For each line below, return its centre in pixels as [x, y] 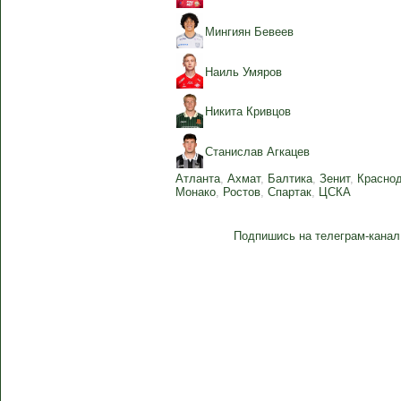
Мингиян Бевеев [249, 32]
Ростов [242, 192]
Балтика [290, 179]
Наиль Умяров [243, 72]
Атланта [198, 179]
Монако [196, 192]
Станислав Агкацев [257, 152]
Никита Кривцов [248, 111]
